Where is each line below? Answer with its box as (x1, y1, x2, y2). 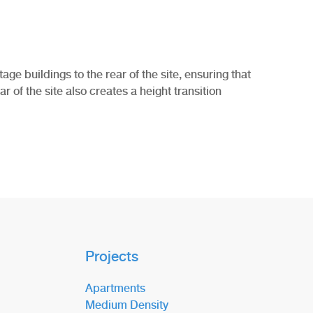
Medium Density (85, 298, 168, 312)
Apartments (85, 282, 145, 295)
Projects (85, 248, 138, 265)
